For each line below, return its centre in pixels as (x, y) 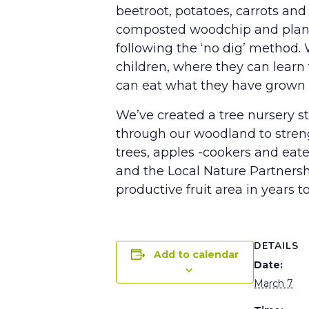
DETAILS (276, 246)
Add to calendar (196, 255)
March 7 (273, 284)
